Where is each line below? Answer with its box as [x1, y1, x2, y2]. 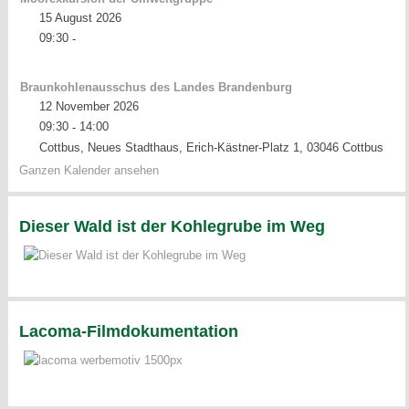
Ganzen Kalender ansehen [19, 163, 160, 177]
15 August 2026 [38, 10, 121, 25]
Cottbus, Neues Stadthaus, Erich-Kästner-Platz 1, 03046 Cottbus [38, 140, 383, 154]
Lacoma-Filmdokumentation [19, 321, 239, 341]
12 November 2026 [38, 99, 139, 113]
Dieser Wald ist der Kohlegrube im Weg [19, 216, 326, 236]
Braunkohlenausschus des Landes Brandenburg [19, 79, 292, 94]
